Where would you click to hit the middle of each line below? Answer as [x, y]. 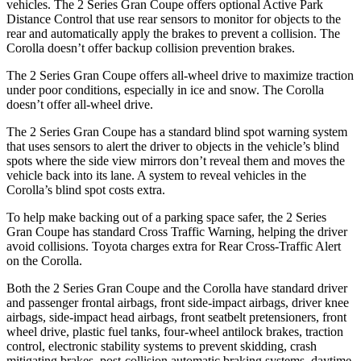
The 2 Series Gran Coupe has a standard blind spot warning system [177, 131]
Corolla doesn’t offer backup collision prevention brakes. [151, 48]
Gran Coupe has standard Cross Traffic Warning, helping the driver [177, 231]
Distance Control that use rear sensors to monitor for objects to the [174, 19]
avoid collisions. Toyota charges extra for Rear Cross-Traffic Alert [174, 246]
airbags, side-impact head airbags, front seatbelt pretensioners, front [176, 317]
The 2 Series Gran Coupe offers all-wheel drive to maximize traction [180, 75]
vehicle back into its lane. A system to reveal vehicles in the [156, 175]
